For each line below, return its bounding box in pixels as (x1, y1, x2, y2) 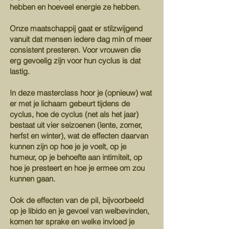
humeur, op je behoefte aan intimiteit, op (10, 152, 142, 162)
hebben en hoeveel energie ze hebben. (10, 2, 141, 12)
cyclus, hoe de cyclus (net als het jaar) (10, 109, 139, 119)
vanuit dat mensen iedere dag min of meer (10, 34, 152, 44)
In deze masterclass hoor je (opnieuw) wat (10, 88, 152, 98)
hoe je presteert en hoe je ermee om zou (10, 163, 145, 173)
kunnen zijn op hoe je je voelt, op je (10, 142, 126, 151)
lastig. (10, 66, 30, 76)
